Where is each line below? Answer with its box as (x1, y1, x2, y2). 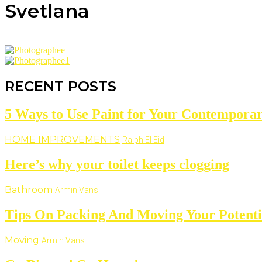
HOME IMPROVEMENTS (5, 134, 120, 146)
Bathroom (5, 184, 53, 195)
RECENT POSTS (5, 78, 116, 95)
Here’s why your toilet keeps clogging (5, 157, 229, 172)
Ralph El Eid (122, 135, 164, 145)
